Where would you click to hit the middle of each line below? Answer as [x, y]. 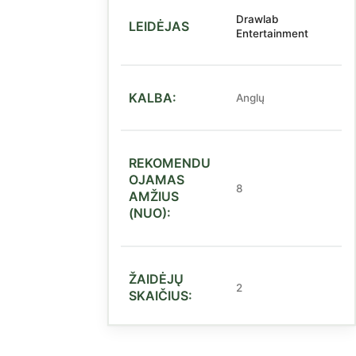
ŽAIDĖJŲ [156, 279]
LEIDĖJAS [159, 26]
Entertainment [273, 34]
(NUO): [150, 213]
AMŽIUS [154, 197]
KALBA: [153, 97]
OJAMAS [157, 180]
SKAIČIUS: [161, 295]
